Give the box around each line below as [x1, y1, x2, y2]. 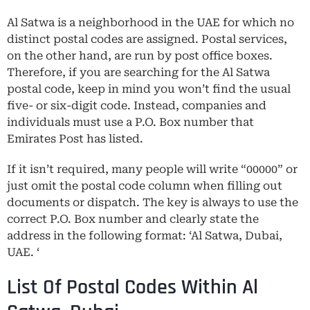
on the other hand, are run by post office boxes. [7, 48, 273, 62]
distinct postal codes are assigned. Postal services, [7, 32, 287, 46]
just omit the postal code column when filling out [7, 179, 282, 192]
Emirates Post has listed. [7, 131, 143, 145]
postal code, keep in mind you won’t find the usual [7, 82, 291, 95]
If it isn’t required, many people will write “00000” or [7, 162, 298, 176]
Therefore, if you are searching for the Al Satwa [7, 65, 270, 79]
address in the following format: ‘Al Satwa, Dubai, [7, 228, 282, 242]
